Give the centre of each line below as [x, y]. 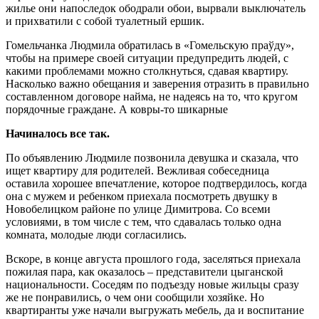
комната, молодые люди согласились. [96, 235]
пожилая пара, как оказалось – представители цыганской [145, 272]
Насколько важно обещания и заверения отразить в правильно [157, 84]
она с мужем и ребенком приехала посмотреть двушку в [142, 197]
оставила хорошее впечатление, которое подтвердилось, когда [156, 184]
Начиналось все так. [58, 134]
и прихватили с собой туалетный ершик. [105, 21]
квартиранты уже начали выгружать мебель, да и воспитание [155, 310]
